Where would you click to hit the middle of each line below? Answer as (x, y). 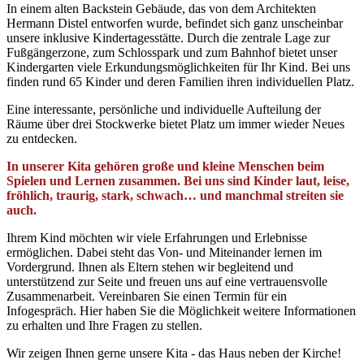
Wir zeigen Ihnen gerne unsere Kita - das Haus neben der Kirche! (174, 353)
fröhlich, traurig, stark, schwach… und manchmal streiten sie (175, 196)
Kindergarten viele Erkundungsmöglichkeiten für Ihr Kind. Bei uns (178, 67)
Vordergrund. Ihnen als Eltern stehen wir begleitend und (150, 267)
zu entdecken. (42, 139)
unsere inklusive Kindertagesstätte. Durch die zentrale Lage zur (168, 38)
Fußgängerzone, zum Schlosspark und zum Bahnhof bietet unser (172, 53)
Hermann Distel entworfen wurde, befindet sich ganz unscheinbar (175, 24)
